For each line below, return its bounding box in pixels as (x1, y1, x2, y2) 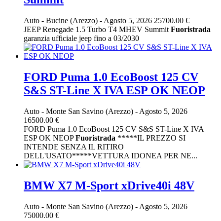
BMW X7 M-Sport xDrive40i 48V (24, 179, 194, 192)
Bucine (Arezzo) (46, 16, 100, 25)
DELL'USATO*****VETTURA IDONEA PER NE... (24, 151, 197, 160)
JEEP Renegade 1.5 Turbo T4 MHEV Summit (24, 25, 171, 34)
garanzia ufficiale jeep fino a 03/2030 (24, 34, 139, 43)
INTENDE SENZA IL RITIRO (24, 142, 124, 151)
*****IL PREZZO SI (115, 133, 185, 142)
